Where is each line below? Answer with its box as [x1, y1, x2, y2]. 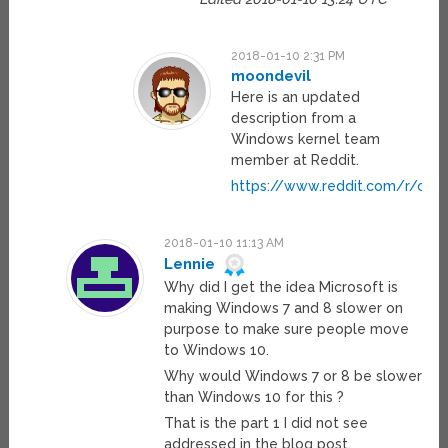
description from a [231, 110, 357, 127]
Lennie [163, 254, 215, 273]
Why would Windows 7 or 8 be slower [163, 368, 422, 385]
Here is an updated [231, 89, 361, 106]
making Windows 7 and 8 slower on [163, 300, 403, 317]
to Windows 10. [163, 342, 269, 359]
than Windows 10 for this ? [163, 389, 344, 406]
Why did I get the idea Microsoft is [163, 279, 398, 296]
